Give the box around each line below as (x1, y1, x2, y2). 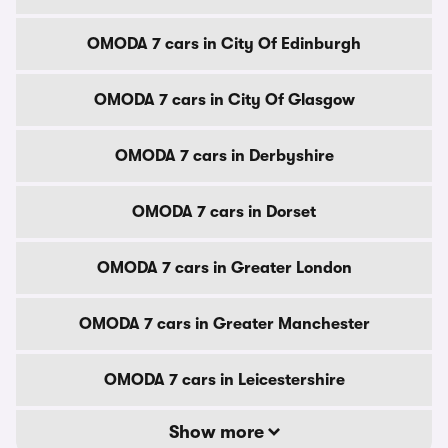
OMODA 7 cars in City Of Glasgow (93, 91, 355, 109)
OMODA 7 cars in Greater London (96, 259, 352, 277)
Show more (168, 422, 268, 442)
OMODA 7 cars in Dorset (132, 203, 316, 221)
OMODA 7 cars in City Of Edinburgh (87, 35, 361, 53)
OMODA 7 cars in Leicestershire (103, 371, 345, 389)
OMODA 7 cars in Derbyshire (114, 147, 334, 165)
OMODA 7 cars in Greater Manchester (78, 315, 370, 333)
